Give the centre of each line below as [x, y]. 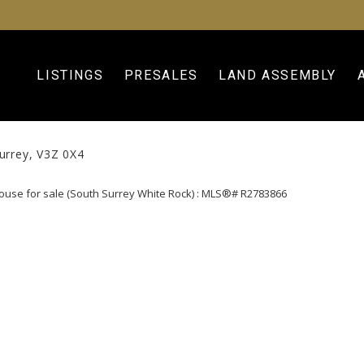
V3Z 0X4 [61, 154]
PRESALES [161, 76]
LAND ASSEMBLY [278, 76]
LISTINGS [70, 76]
